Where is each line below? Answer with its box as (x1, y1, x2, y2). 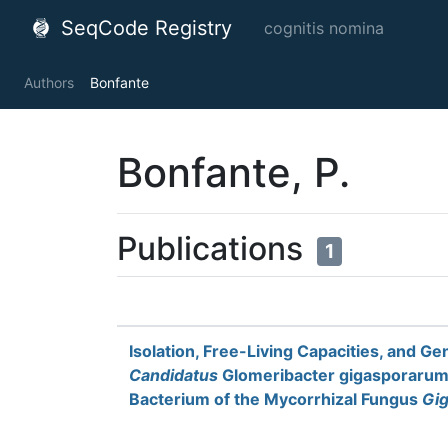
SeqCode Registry (55, 16, 232, 40)
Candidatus (129, 365, 218, 385)
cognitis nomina (264, 18, 384, 38)
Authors (24, 74, 74, 91)
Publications (117, 229, 311, 268)
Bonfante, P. (117, 148, 350, 197)
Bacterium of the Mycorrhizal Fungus (129, 389, 422, 409)
